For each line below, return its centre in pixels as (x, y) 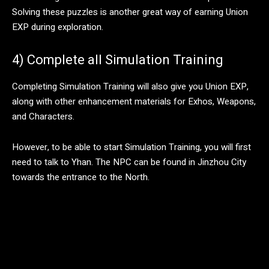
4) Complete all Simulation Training (118, 60)
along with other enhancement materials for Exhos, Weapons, (134, 102)
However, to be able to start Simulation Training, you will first (131, 147)
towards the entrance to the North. (81, 177)
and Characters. (44, 117)
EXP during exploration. (58, 27)
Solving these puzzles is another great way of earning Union (130, 12)
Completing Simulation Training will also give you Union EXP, (130, 87)
